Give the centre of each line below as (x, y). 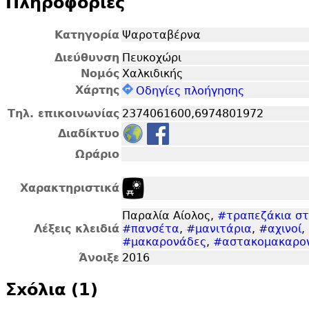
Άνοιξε (99, 257)
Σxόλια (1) (52, 289)
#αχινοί (280, 228)
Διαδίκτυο (89, 133)
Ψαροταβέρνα (161, 34)
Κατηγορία (87, 34)
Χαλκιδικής (152, 73)
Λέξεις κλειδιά (77, 228)
